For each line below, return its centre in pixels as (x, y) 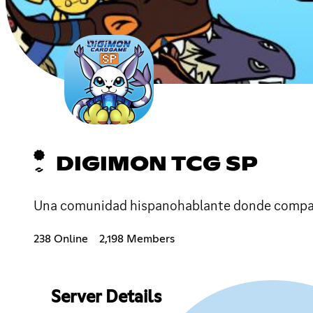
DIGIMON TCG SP (157, 165)
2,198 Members (137, 239)
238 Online (61, 239)
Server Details (106, 297)
